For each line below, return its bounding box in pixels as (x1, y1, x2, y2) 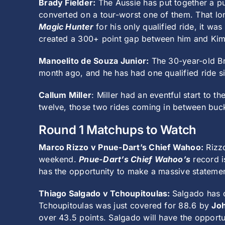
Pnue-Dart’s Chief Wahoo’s (79, 154, 191, 165)
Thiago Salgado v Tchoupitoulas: (39, 188, 172, 199)
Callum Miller (39, 90, 92, 100)
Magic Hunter (39, 22, 93, 32)
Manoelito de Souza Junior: (39, 56, 149, 66)
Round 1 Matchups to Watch (39, 123, 197, 138)
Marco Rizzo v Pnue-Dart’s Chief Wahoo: (39, 142, 204, 153)
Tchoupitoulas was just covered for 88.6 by (39, 200, 212, 211)
